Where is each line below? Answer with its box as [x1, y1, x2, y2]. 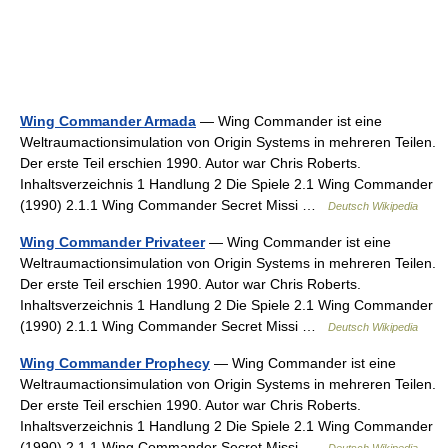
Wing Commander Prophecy [20, 355, 210, 372]
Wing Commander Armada [20, 113, 196, 130]
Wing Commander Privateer [20, 234, 205, 251]
